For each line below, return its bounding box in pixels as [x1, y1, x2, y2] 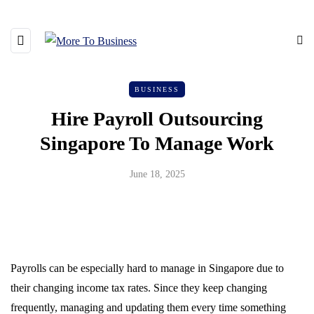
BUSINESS [135, 86, 179, 93]
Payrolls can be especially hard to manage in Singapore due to [11, 262, 284, 274]
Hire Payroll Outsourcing [51, 108, 263, 130]
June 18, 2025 [129, 169, 185, 179]
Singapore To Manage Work [40, 132, 274, 154]
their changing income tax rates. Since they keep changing [11, 282, 267, 294]
